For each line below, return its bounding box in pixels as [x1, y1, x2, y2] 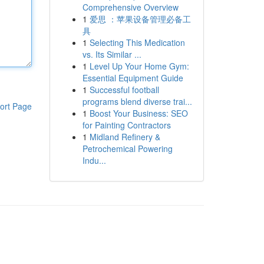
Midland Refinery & [89, 131, 160, 143]
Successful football [89, 84, 159, 95]
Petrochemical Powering [82, 143, 173, 154]
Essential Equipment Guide [82, 72, 183, 84]
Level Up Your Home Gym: [89, 60, 189, 72]
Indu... [82, 154, 106, 166]
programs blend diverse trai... [82, 95, 192, 107]
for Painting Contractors [82, 119, 171, 131]
